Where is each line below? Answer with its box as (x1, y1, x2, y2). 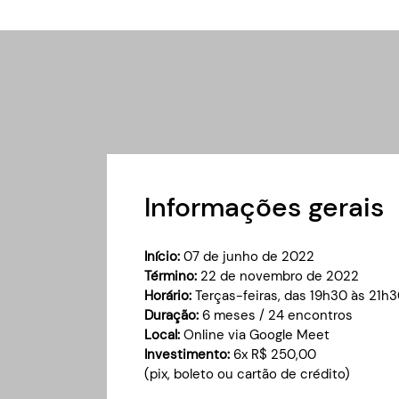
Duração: (144, 306, 199, 324)
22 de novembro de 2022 (200, 267, 359, 285)
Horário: (144, 287, 195, 305)
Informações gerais (144, 190, 384, 224)
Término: (144, 267, 200, 285)
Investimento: (144, 346, 230, 363)
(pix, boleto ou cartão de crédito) (144, 365, 350, 383)
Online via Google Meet (180, 326, 330, 344)
